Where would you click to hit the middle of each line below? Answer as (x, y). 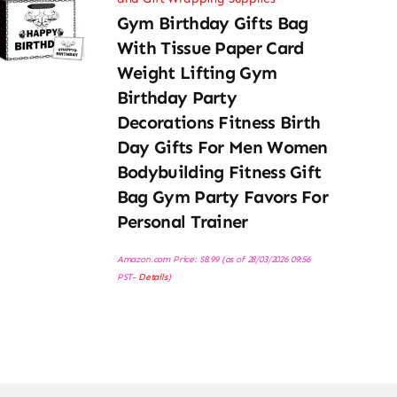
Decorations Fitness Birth (218, 123)
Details (152, 277)
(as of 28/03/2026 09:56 (264, 260)
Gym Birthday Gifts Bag (212, 23)
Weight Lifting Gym (197, 73)
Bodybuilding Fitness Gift (219, 172)
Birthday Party (177, 98)
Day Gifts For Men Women (222, 148)
